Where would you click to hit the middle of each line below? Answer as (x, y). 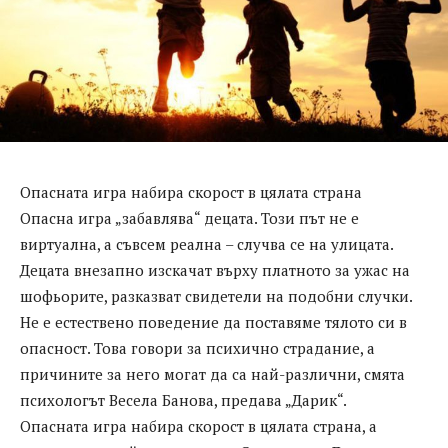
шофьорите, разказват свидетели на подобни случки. (216, 296)
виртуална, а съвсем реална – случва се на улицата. (206, 244)
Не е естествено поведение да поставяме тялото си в (213, 322)
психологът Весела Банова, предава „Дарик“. (183, 400)
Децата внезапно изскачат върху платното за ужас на (215, 270)
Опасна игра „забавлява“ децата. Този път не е (189, 218)
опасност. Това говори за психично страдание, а (197, 348)
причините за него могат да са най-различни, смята (212, 374)
